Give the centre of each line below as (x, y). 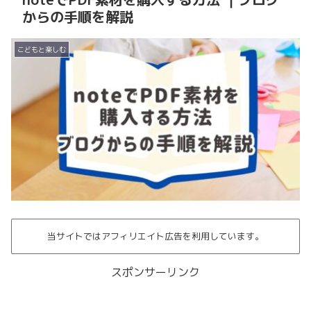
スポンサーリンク (155, 272)
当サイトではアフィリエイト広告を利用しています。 (155, 236)
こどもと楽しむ (42, 49)
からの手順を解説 (78, 16)
